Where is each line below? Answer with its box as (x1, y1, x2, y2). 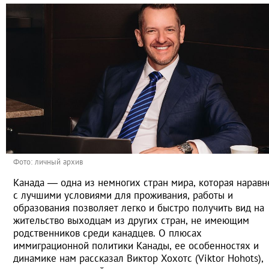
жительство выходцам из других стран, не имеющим (13, 214, 249, 228)
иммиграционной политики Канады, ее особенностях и (13, 239, 259, 253)
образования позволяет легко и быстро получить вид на (13, 201, 264, 215)
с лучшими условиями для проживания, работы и (13, 189, 233, 202)
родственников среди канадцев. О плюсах (13, 226, 202, 240)
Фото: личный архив (13, 157, 83, 168)
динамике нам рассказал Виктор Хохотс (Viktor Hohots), (13, 252, 264, 265)
